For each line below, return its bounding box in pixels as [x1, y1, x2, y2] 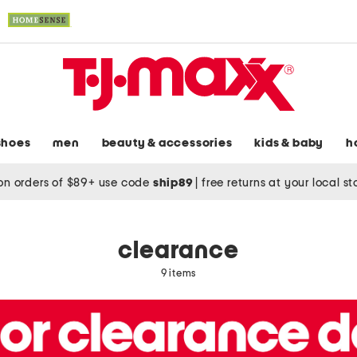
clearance [118, 239, 239, 264]
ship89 [152, 176, 196, 189]
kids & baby [254, 137, 324, 150]
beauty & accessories [101, 137, 233, 150]
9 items [160, 269, 197, 280]
